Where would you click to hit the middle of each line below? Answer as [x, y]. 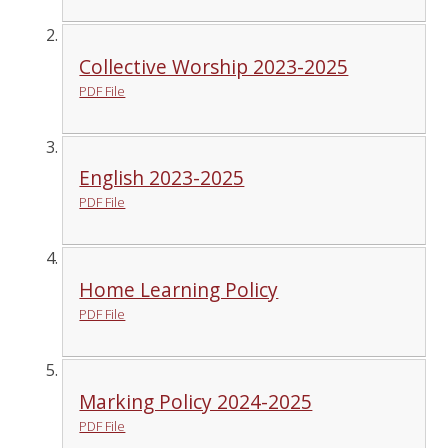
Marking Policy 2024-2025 [196, 401]
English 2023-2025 [162, 178]
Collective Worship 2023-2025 [214, 66]
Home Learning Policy [179, 290]
